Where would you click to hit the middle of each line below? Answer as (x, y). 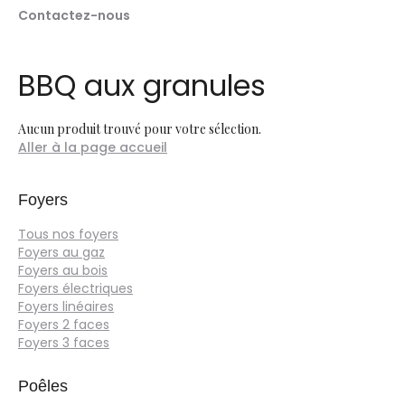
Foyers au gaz (61, 252)
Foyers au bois (63, 270)
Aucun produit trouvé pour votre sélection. (140, 129)
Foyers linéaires (66, 306)
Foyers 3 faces (64, 343)
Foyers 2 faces (64, 325)
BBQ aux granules (142, 85)
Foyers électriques (75, 288)
